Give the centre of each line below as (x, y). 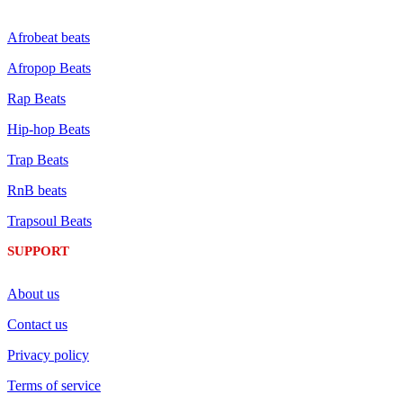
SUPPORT (38, 251)
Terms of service (54, 386)
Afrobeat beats (49, 38)
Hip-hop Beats (49, 130)
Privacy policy (48, 355)
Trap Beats (38, 160)
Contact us (37, 325)
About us (33, 294)
